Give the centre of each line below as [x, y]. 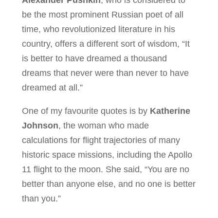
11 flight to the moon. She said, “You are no [105, 169]
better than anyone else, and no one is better [109, 184]
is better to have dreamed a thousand [94, 58]
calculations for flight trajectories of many [101, 140]
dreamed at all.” [52, 87]
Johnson [40, 125]
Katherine [170, 111]
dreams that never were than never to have [105, 73]
